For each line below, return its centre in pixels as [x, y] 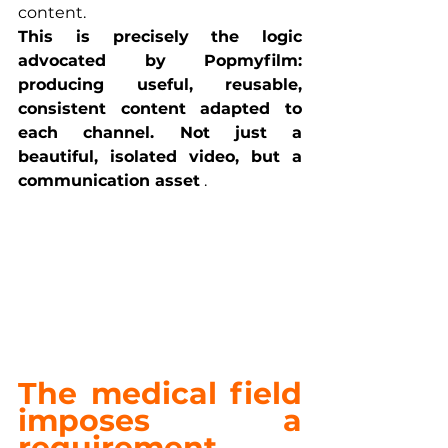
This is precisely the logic [160, 36]
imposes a [160, 420]
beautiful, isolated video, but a [160, 156]
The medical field [160, 393]
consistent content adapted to [160, 108]
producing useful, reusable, [160, 84]
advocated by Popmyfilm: [160, 60]
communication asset [109, 180]
